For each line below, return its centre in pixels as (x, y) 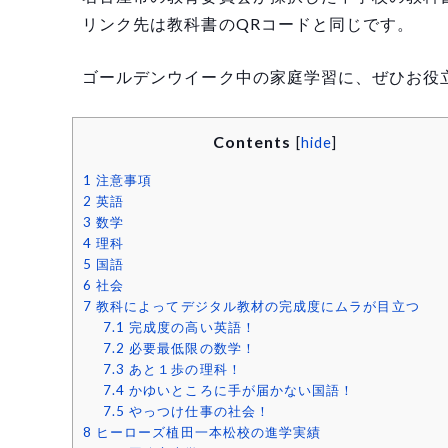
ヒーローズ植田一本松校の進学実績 (207, 432)
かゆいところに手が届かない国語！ (240, 390)
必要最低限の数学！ (190, 348)
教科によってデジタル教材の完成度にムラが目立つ (256, 306)
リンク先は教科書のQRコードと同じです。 (248, 23)
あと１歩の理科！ (183, 369)
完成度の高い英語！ (190, 327)
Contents (252, 142)
